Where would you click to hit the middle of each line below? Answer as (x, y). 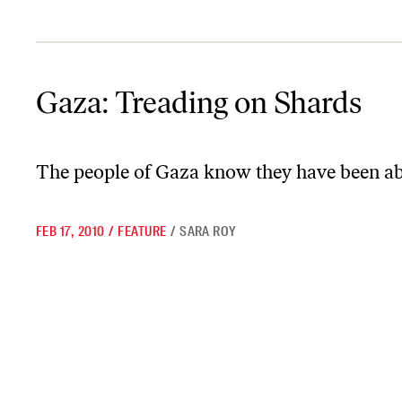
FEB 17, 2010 (70, 231)
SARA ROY (208, 231)
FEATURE (142, 231)
